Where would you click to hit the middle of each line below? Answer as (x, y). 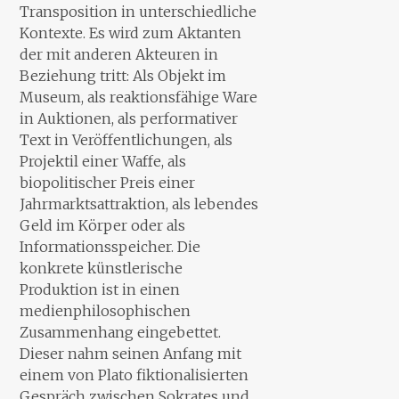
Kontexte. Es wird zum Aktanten (131, 33)
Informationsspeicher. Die (110, 246)
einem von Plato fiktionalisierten (134, 375)
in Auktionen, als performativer (129, 118)
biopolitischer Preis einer (108, 182)
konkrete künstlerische (102, 268)
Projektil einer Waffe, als (103, 161)
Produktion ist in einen (100, 289)
